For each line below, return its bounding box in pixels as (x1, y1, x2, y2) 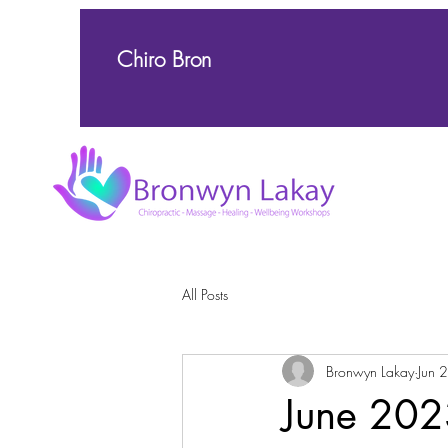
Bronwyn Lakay (326, 361, 414, 381)
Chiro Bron (117, 46, 211, 73)
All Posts (182, 284, 228, 304)
